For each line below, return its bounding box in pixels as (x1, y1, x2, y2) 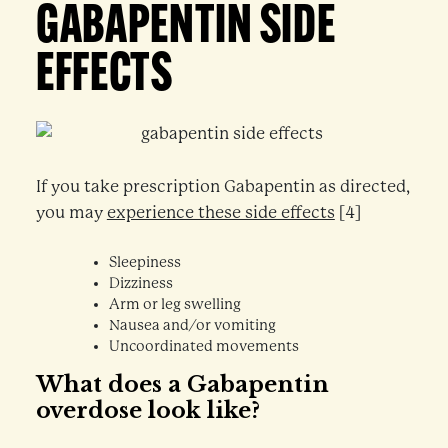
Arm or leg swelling (108, 296, 241, 314)
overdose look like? (35, 396, 260, 424)
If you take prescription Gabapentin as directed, (35, 176, 410, 196)
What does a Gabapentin (35, 370, 329, 398)
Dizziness (108, 275, 173, 293)
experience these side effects (106, 202, 335, 222)
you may (35, 202, 107, 222)
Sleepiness (108, 254, 181, 272)
